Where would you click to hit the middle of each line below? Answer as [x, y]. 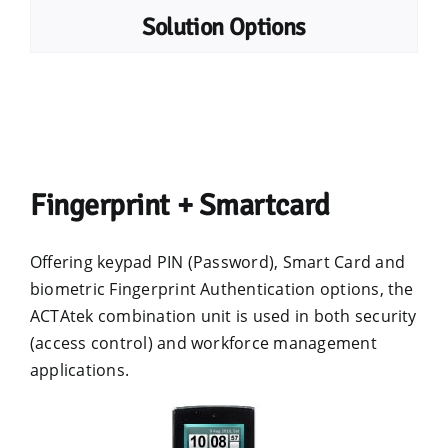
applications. [79, 370]
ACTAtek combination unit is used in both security [223, 316]
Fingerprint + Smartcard [179, 205]
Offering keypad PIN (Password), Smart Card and [217, 262]
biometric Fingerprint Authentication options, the [221, 289]
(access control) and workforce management [203, 343]
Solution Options [224, 27]
